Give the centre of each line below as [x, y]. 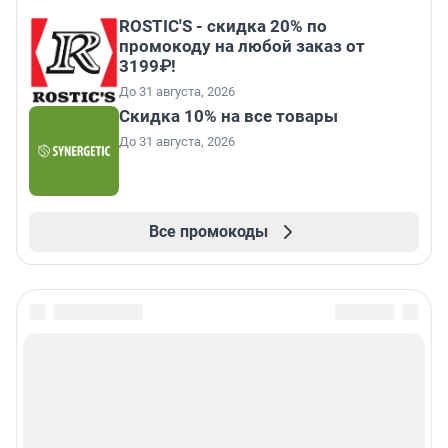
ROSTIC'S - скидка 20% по [223, 26]
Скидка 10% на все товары [228, 116]
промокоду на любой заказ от [242, 46]
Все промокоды [208, 232]
